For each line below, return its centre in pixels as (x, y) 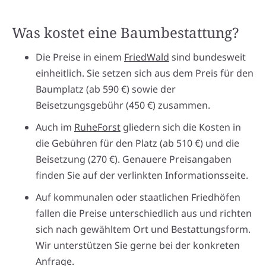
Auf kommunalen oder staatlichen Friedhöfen (138, 197)
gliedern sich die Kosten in (181, 127)
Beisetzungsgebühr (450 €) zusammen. (123, 105)
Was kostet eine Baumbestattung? (125, 32)
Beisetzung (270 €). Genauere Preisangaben (134, 159)
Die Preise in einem (80, 57)
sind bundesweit (208, 57)
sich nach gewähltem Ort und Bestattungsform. (143, 229)
